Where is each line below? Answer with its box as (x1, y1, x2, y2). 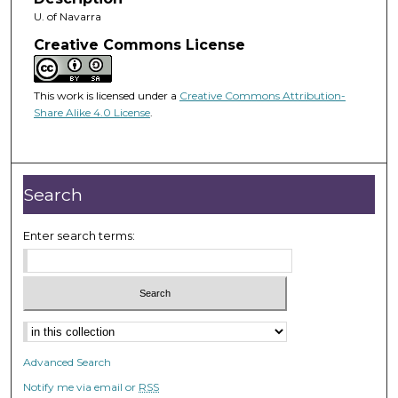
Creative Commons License (33, 36, 245, 53)
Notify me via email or (23, 379, 139, 394)
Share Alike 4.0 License (33, 105, 150, 119)
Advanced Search (23, 354, 112, 369)
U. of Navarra (33, 10, 101, 24)
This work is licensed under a (33, 88, 179, 102)
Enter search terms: (23, 228, 136, 243)
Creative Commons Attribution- (179, 88, 346, 102)
